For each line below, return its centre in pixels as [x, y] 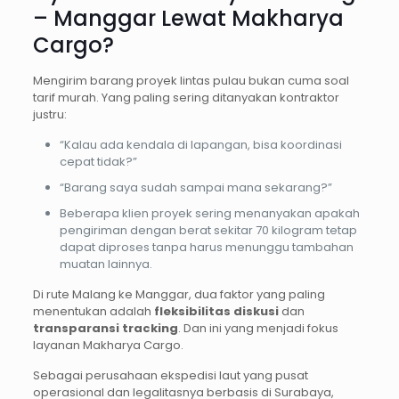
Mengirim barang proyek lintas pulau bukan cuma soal [191, 81]
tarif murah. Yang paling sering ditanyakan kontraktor [186, 98]
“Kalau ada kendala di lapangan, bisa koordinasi [200, 145]
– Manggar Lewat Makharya [188, 19]
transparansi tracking [105, 329]
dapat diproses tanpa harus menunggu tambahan [206, 248]
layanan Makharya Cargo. [108, 346]
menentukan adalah [93, 312]
